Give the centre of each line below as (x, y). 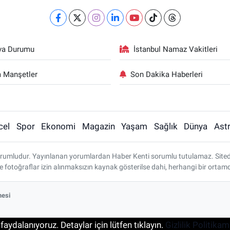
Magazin (98, 127)
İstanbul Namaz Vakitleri (176, 50)
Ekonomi (59, 127)
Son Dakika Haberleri (167, 74)
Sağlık (166, 127)
